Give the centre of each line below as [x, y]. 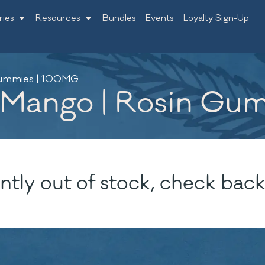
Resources [58, 18]
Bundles [119, 18]
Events [159, 18]
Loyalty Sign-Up [216, 18]
